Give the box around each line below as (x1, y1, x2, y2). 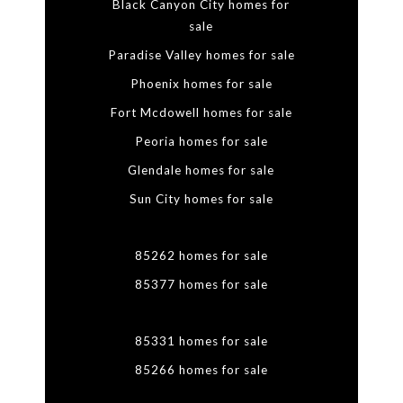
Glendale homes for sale (128, 163, 275, 178)
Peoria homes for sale (134, 134, 268, 149)
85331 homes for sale (134, 334, 268, 349)
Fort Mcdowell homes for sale (110, 105, 292, 121)
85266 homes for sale (134, 363, 268, 378)
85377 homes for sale (134, 277, 268, 292)
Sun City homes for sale (129, 192, 273, 207)
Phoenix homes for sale (130, 76, 273, 92)
